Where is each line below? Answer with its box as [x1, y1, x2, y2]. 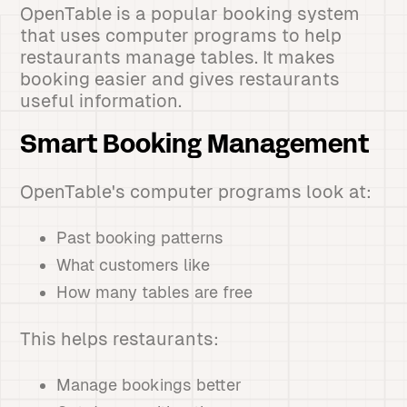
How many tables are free [56, 283, 253, 302]
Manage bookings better [56, 375, 243, 394]
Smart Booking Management [20, 134, 370, 158]
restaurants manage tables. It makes [20, 47, 336, 67]
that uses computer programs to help [20, 25, 342, 45]
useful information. [20, 91, 183, 111]
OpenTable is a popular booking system [20, 4, 361, 24]
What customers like [56, 255, 211, 274]
